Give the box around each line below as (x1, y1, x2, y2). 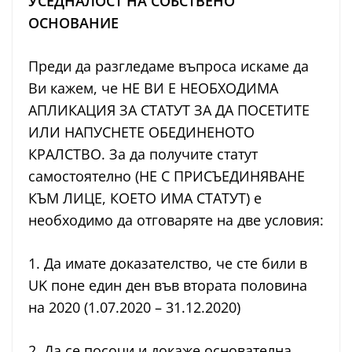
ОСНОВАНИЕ (28, 13, 119, 33)
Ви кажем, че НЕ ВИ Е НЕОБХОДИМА (28, 79, 278, 98)
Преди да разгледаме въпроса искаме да (28, 57, 309, 76)
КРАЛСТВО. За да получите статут (28, 145, 258, 164)
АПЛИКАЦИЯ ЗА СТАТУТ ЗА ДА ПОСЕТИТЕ (28, 101, 310, 120)
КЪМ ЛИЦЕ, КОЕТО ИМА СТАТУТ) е (28, 189, 262, 208)
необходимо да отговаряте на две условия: (28, 211, 324, 230)
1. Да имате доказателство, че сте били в (28, 254, 307, 273)
